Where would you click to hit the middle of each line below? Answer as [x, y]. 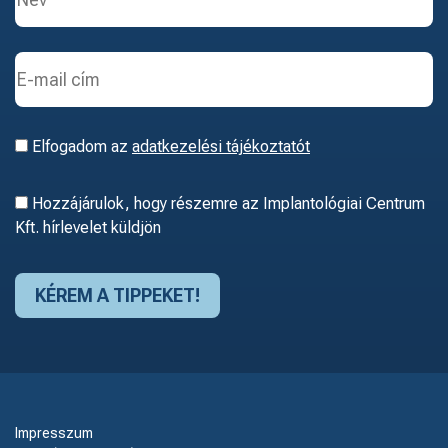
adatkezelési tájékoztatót [221, 147]
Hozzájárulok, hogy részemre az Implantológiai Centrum [226, 204]
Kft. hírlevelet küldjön [88, 228]
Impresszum [54, 433]
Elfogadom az [80, 147]
